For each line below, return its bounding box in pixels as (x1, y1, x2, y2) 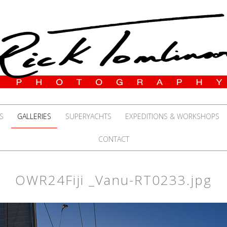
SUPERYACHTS (65, 111, 111, 121)
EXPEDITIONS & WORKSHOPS (125, 111, 219, 121)
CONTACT (98, 134, 129, 144)
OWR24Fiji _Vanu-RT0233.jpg (15, 171, 212, 189)
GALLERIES (17, 111, 52, 121)
